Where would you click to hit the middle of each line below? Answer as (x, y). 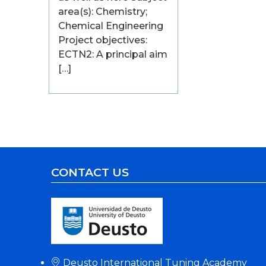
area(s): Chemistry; (103, 12)
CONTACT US (90, 172)
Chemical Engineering (111, 26)
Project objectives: (103, 40)
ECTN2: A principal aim (113, 55)
